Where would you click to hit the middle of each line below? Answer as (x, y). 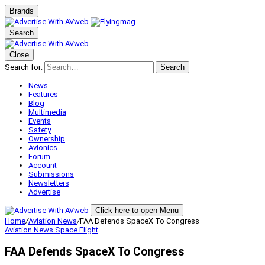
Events (40, 121)
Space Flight (77, 230)
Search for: (24, 67)
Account (43, 165)
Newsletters (49, 183)
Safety (40, 130)
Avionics (43, 148)
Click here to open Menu (137, 210)
